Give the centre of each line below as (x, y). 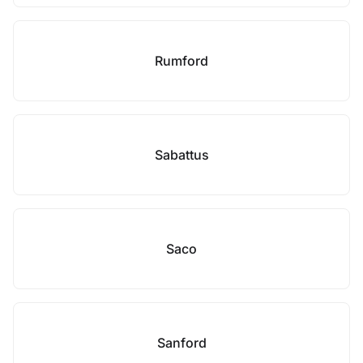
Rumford (181, 61)
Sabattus (181, 155)
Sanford (181, 343)
